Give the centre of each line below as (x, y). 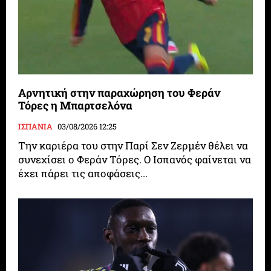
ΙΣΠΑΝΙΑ (36, 126)
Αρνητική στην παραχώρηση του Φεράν (119, 92)
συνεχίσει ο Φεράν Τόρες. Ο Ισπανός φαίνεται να (81, 159)
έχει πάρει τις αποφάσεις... (83, 173)
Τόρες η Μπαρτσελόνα (76, 105)
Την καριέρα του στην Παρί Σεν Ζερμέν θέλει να (133, 145)
